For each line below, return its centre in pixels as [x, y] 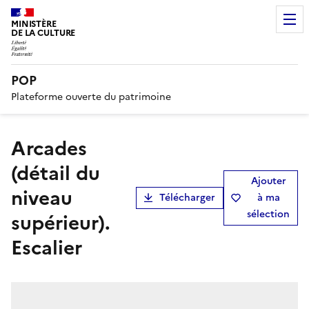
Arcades [19, 148]
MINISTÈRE [34, 24]
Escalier [47, 247]
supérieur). [61, 222]
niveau [42, 198]
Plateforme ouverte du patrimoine [91, 97]
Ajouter [268, 181]
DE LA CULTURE [43, 33]
